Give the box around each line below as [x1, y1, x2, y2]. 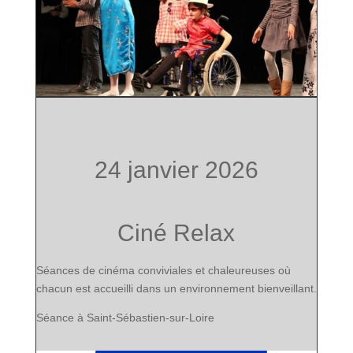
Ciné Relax [117, 220, 236, 247]
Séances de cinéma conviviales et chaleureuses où [35, 264, 291, 277]
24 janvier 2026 [94, 157, 258, 184]
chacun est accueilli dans [35, 282, 164, 295]
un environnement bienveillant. [163, 282, 317, 295]
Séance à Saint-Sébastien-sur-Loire [35, 311, 214, 325]
